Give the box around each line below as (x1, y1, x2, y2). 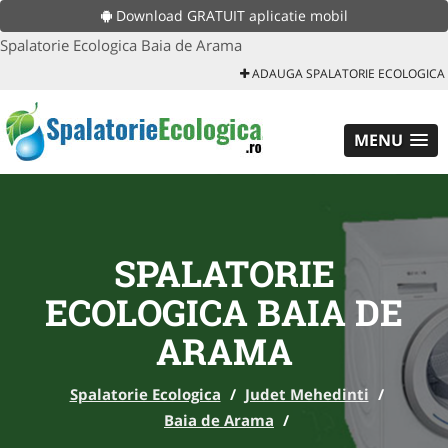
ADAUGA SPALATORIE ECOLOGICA (249, 65, 445, 82)
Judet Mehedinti (244, 384, 369, 404)
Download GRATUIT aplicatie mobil (111, 6, 348, 25)
